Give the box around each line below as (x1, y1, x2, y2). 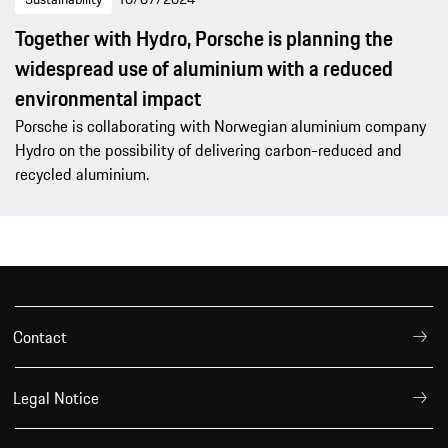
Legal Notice (13, 385, 99, 410)
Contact (13, 324, 67, 349)
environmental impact (15, 82, 201, 114)
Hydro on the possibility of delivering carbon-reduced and (15, 137, 402, 162)
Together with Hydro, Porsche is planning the (15, 22, 393, 54)
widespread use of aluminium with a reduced (15, 52, 393, 84)
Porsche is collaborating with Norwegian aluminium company (15, 113, 426, 138)
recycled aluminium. (15, 161, 149, 186)
